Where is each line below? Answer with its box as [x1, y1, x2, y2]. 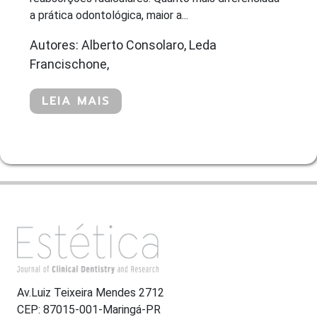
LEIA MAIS [42, 92, 110, 110]
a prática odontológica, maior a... [30, 8, 188, 22]
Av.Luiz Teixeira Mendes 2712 [17, 286, 164, 300]
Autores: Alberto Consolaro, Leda [30, 37, 217, 52]
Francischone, [30, 56, 109, 71]
